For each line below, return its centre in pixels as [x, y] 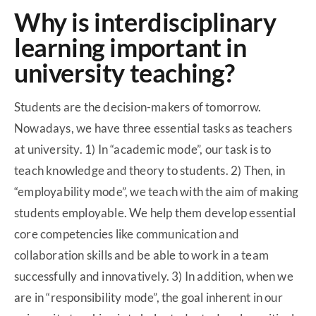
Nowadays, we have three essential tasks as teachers [153, 128]
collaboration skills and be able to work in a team [142, 255]
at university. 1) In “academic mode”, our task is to [143, 150]
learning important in [130, 48]
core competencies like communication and [127, 234]
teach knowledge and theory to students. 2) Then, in [150, 171]
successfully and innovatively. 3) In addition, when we [154, 276]
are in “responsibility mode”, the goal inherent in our [148, 298]
